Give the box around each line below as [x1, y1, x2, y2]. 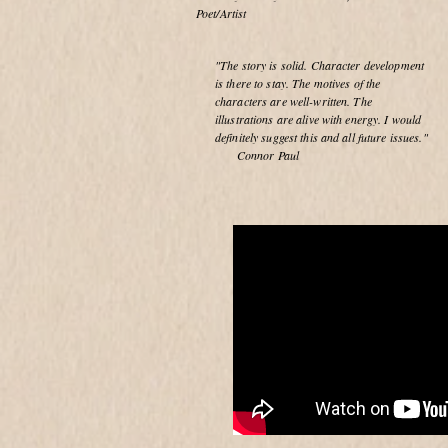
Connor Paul [215, 147, 300, 163]
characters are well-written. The [215, 93, 372, 109]
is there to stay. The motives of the [215, 75, 381, 91]
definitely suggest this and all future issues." [215, 129, 428, 145]
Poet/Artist [196, 5, 247, 21]
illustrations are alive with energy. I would [215, 111, 422, 127]
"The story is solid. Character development [215, 57, 425, 73]
